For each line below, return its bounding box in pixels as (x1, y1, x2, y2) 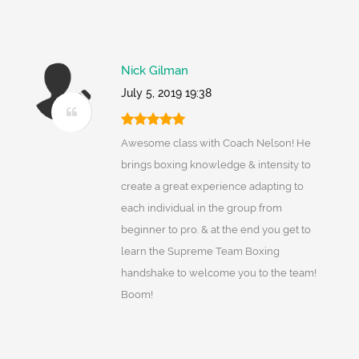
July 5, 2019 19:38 (120, 87, 212, 100)
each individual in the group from (120, 202, 282, 215)
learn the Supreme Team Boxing (120, 245, 280, 258)
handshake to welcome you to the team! (120, 267, 317, 280)
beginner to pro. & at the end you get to (120, 224, 311, 236)
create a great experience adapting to (120, 180, 304, 193)
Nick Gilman (120, 63, 188, 79)
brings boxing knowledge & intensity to (120, 159, 311, 171)
